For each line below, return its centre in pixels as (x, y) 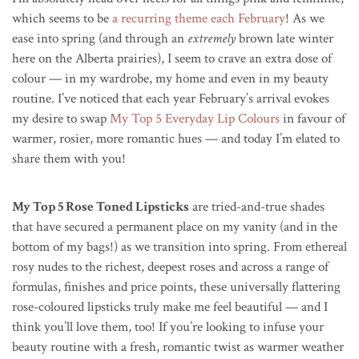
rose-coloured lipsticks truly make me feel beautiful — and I (170, 307)
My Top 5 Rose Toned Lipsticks (101, 206)
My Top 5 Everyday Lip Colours (195, 118)
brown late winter (284, 38)
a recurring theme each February (199, 18)
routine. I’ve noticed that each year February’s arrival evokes (171, 98)
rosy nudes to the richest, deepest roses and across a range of (170, 266)
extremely (212, 38)
